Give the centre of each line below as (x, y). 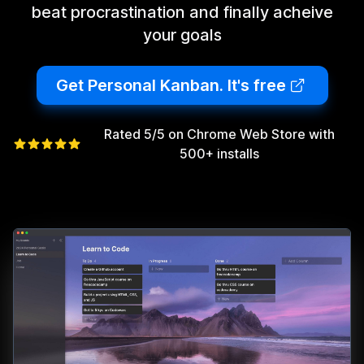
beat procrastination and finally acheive (182, 12)
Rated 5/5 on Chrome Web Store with (219, 134)
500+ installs (219, 153)
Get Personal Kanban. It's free (171, 85)
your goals (182, 35)
